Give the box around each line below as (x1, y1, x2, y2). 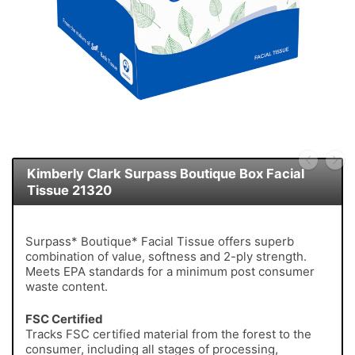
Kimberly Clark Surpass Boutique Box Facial (26, 165, 304, 181)
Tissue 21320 (26, 181, 112, 198)
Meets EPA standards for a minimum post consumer (25, 264, 315, 280)
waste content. (25, 279, 108, 295)
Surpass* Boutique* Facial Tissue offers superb (25, 234, 294, 250)
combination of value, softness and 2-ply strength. (25, 249, 307, 265)
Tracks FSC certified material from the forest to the (25, 326, 311, 342)
